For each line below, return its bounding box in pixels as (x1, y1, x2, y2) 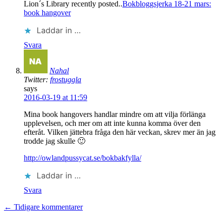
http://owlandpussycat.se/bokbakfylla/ (24, 154, 141, 163)
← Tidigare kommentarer (4, 203, 83, 212)
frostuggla (50, 75, 81, 84)
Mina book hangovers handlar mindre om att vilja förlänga (24, 110, 206, 119)
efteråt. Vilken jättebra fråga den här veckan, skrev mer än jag (24, 128, 216, 137)
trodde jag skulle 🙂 (24, 137, 85, 146)
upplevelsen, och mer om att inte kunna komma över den (24, 119, 201, 128)
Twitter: (24, 75, 50, 84)
